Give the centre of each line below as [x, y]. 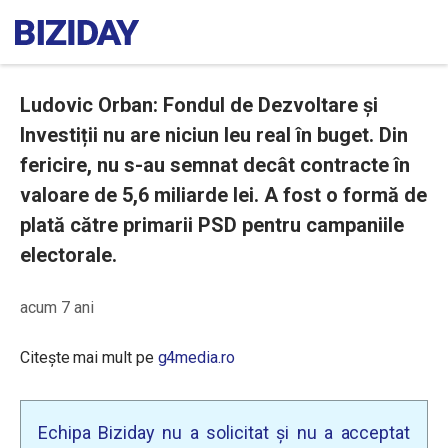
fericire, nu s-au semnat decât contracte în [215, 165]
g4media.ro [196, 357]
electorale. [68, 255]
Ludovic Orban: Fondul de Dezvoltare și [199, 105]
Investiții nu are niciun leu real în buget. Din [214, 135]
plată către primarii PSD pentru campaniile [212, 225]
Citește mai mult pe [89, 357]
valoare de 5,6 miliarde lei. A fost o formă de [223, 195]
